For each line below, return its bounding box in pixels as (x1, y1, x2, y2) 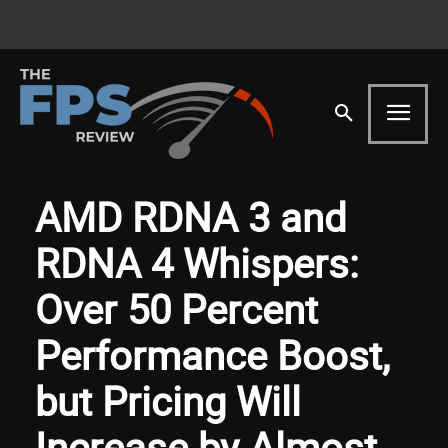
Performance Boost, (35, 327, 390, 382)
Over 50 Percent (35, 281, 318, 336)
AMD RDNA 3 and (35, 189, 347, 244)
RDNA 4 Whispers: (35, 235, 359, 290)
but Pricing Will (35, 373, 301, 428)
